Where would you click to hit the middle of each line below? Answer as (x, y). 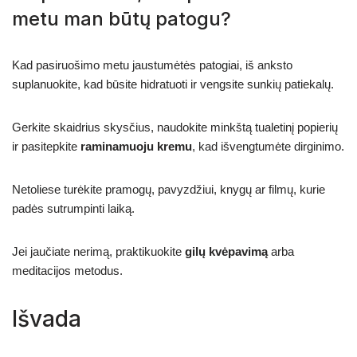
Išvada (47, 318)
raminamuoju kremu (136, 146)
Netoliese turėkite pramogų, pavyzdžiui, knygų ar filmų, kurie (169, 189)
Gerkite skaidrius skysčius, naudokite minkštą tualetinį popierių (175, 127)
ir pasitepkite (46, 146)
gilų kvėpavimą (226, 251)
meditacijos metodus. (67, 270)
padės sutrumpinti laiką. (73, 208)
